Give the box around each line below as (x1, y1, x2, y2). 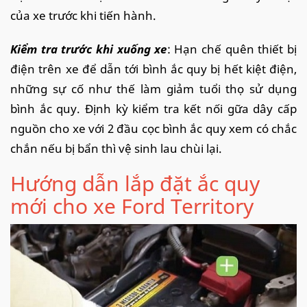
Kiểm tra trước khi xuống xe (10, 41, 167, 58)
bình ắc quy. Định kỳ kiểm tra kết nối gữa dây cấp (10, 101, 297, 117)
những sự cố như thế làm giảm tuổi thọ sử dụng (10, 81, 297, 97)
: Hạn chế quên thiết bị (167, 41, 297, 58)
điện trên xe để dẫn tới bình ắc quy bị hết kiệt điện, (10, 61, 297, 77)
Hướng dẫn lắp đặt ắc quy (10, 169, 260, 198)
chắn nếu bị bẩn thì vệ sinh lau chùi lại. (10, 140, 222, 157)
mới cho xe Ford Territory (10, 192, 254, 221)
